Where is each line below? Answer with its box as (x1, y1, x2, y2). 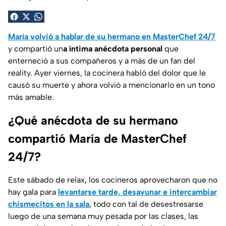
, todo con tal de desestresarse (89, 199, 203, 209)
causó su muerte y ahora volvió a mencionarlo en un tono (8, 80, 215, 90)
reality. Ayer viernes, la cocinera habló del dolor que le (8, 68, 206, 78)
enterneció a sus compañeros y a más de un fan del (8, 55, 195, 66)
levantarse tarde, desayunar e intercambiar (58, 187, 217, 197)
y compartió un (8, 43, 63, 53)
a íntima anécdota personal (63, 43, 164, 53)
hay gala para (8, 187, 58, 197)
